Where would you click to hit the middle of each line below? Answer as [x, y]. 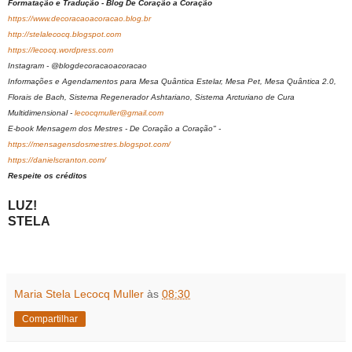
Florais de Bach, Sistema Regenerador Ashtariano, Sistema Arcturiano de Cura [151, 97]
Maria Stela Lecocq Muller [79, 294]
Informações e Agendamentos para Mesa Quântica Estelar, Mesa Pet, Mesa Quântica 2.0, [172, 82]
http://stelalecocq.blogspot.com [64, 35]
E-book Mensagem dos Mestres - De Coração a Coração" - [114, 129]
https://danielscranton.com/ [57, 160]
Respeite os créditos [48, 176]
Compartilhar [50, 319]
